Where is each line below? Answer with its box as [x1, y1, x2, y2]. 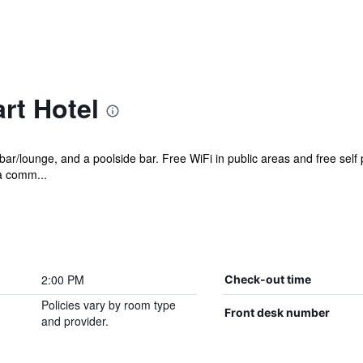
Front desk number [224, 305, 330, 319]
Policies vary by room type [41, 297, 176, 313]
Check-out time [224, 272, 311, 286]
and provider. [41, 313, 109, 329]
